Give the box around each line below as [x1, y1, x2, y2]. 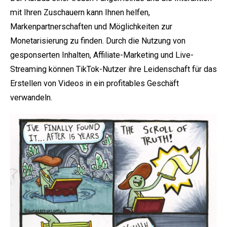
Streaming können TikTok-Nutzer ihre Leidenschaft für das [10, 64, 217, 74]
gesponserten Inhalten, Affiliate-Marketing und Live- [10, 50, 194, 60]
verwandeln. [10, 93, 52, 103]
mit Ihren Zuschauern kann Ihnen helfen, [10, 8, 150, 18]
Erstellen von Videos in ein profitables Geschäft [10, 79, 179, 89]
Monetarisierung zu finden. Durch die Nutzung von [10, 36, 185, 46]
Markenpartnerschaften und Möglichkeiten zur [10, 22, 172, 32]
